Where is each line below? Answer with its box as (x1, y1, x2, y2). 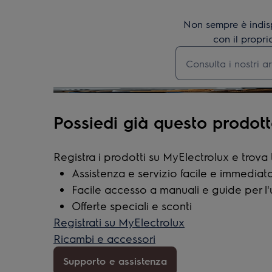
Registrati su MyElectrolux (53, 214, 185, 229)
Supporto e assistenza (63, 254, 167, 267)
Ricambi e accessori (53, 231, 155, 245)
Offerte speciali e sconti (72, 198, 192, 212)
